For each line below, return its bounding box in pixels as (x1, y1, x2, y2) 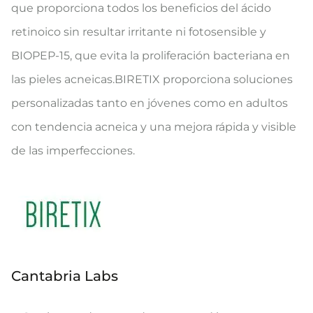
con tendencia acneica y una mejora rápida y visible (11, 120, 296, 133)
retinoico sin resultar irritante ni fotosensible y (11, 25, 266, 38)
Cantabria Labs (11, 268, 118, 284)
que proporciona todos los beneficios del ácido (11, 1, 271, 15)
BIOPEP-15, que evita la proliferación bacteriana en (11, 49, 290, 62)
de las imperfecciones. (11, 144, 135, 157)
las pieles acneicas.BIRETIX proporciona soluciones (11, 73, 293, 86)
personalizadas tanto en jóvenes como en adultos (11, 96, 288, 110)
